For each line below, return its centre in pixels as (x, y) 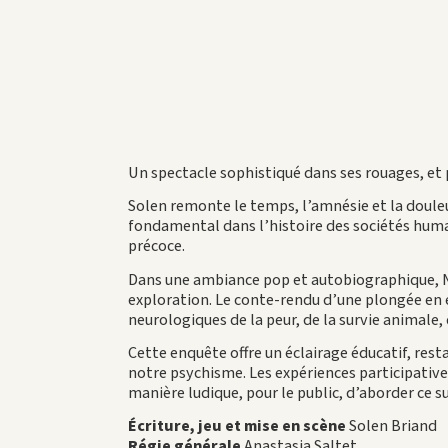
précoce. (156, 246)
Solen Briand (391, 426)
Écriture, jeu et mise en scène (236, 426)
